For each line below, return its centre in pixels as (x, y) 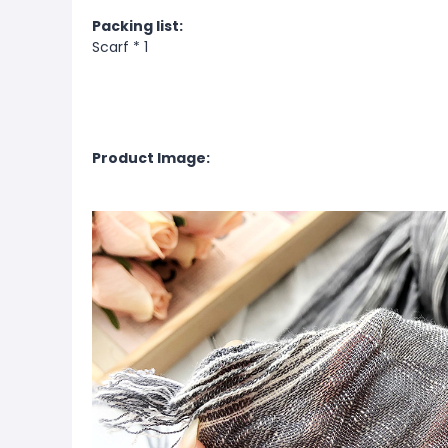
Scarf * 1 (120, 47)
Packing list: (137, 26)
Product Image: (151, 158)
